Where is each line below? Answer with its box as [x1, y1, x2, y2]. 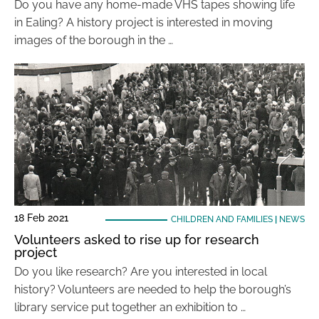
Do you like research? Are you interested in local [14, 265, 267, 278]
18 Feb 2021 [14, 212, 68, 224]
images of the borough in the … [14, 33, 173, 47]
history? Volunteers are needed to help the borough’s [14, 283, 291, 296]
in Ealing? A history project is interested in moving [14, 16, 273, 29]
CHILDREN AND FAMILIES [170, 214, 273, 224]
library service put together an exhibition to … [14, 300, 246, 314]
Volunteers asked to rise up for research [14, 232, 259, 247]
